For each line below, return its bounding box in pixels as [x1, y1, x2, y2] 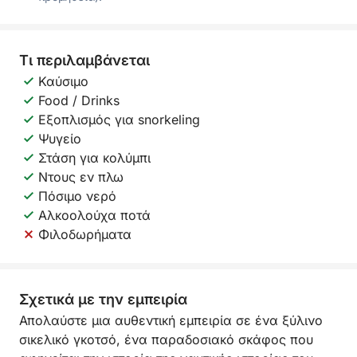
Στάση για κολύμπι [38, 150, 151, 166]
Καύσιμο [38, 73, 88, 89]
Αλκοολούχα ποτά [38, 207, 151, 223]
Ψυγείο [38, 131, 81, 147]
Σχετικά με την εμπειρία [19, 291, 187, 308]
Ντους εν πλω [38, 169, 124, 185]
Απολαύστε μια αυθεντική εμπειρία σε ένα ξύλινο [19, 312, 323, 328]
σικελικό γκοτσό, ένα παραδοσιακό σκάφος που [19, 331, 313, 347]
